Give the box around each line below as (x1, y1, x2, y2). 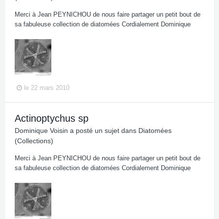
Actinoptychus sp (15, 112, 88, 124)
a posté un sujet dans (68, 126, 138, 134)
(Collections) (15, 136, 53, 145)
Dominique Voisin (15, 126, 68, 134)
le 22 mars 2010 (24, 84, 69, 91)
